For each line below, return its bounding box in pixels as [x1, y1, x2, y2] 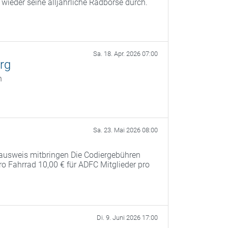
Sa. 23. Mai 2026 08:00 [93, 126, 158, 134]
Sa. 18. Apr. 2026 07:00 [93, 50, 158, 58]
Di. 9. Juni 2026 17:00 [97, 214, 158, 222]
